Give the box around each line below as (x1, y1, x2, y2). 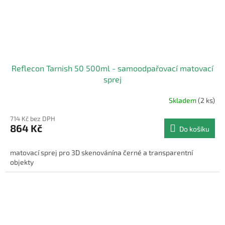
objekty (10, 158, 34, 167)
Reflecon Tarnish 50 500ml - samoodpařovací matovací (12, 63, 213, 73)
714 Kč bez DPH (10, 115, 55, 123)
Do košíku (179, 125, 209, 134)
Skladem (169, 95, 198, 104)
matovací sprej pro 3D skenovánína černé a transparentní (10, 148, 193, 157)
